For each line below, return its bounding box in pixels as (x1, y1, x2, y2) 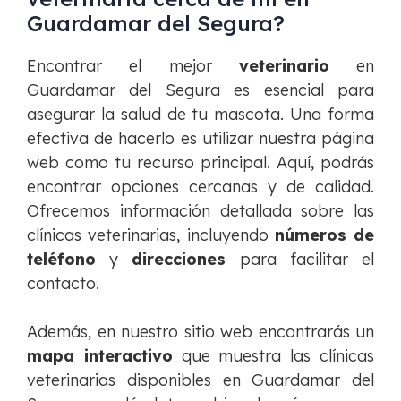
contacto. (27, 273, 99, 294)
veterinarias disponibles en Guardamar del (27, 370, 374, 391)
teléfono (27, 249, 96, 270)
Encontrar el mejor (27, 55, 239, 77)
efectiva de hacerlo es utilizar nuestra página (27, 128, 374, 149)
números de (274, 225, 374, 246)
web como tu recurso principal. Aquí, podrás (27, 152, 374, 174)
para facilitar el (226, 249, 375, 270)
